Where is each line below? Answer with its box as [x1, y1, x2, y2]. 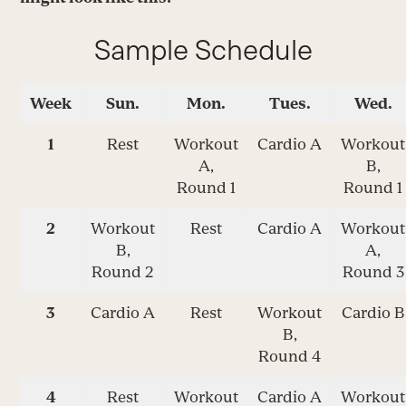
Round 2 [92, 263, 155, 282]
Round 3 [342, 263, 404, 282]
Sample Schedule [93, 34, 313, 67]
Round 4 [258, 347, 322, 366]
